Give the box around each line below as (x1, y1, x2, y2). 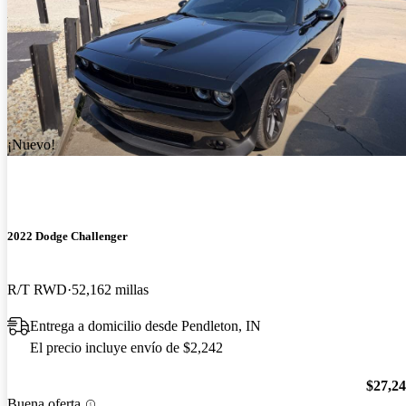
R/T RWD (7, 281, 67, 297)
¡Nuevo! (7, 137, 55, 153)
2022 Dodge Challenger (7, 228, 128, 243)
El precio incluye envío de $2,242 (30, 339, 223, 355)
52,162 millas (72, 281, 149, 297)
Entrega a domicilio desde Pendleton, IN (30, 317, 261, 333)
